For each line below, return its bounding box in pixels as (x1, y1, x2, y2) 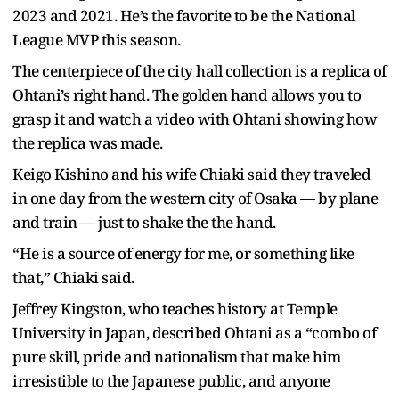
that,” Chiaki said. (12, 266, 134, 288)
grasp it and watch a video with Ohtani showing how (12, 108, 377, 129)
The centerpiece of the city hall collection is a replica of (12, 60, 387, 81)
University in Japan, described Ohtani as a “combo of (12, 322, 376, 343)
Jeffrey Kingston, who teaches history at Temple (12, 297, 338, 319)
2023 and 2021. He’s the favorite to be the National (12, 4, 355, 26)
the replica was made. (12, 132, 163, 153)
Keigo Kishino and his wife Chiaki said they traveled (12, 163, 370, 184)
